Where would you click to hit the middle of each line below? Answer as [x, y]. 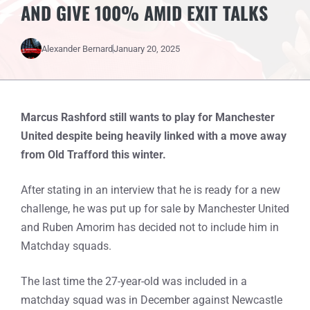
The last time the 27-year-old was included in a [134, 281]
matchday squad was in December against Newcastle [152, 300]
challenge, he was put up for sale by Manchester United [155, 209]
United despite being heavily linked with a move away [154, 136]
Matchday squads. [66, 246]
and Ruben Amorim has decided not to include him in [150, 227]
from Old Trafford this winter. [93, 155]
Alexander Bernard [77, 48]
